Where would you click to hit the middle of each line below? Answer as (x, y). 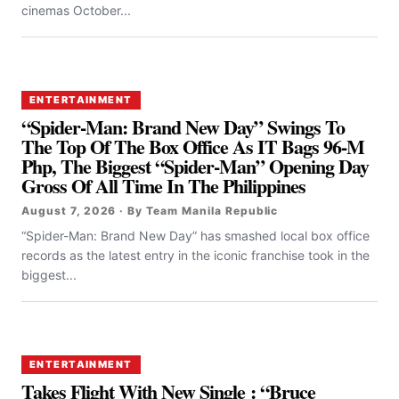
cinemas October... (76, 11)
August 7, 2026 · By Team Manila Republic (150, 211)
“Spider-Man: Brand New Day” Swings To (183, 127)
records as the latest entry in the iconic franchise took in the (195, 256)
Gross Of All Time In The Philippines (164, 186)
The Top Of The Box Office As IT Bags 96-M (193, 147)
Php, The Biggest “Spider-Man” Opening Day (195, 167)
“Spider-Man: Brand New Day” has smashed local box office (195, 236)
